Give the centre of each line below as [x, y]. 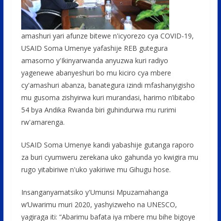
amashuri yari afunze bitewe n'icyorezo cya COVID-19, [107, 36]
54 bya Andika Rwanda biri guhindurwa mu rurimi [98, 110]
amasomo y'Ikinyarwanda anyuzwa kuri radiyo [94, 60]
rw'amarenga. [44, 122]
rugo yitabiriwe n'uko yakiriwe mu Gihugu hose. [97, 169]
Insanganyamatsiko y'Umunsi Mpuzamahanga [94, 192]
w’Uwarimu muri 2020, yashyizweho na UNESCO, [99, 204]
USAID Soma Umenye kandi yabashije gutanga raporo [107, 145]
